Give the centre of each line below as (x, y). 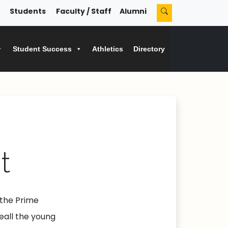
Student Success (42, 49)
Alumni (133, 11)
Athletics (108, 49)
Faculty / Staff (84, 11)
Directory (149, 49)
